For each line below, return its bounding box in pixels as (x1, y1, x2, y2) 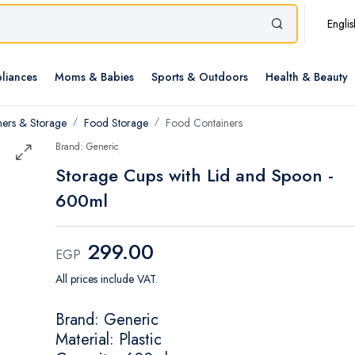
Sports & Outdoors (151, 69, 248, 86)
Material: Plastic (55, 328, 162, 352)
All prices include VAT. (55, 271, 158, 288)
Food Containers (166, 115, 242, 132)
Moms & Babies (55, 69, 134, 86)
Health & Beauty (265, 69, 348, 86)
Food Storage (84, 115, 148, 132)
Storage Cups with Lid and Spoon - (55, 162, 334, 189)
